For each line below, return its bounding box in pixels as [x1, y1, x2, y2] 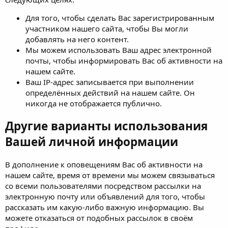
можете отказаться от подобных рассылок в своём [5, 213, 193, 223]
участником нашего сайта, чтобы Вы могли [25, 23, 188, 34]
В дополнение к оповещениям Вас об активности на [5, 159, 203, 170]
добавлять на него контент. [25, 34, 129, 44]
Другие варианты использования [5, 118, 208, 134]
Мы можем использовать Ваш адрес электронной [25, 44, 212, 55]
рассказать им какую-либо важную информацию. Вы [5, 202, 204, 213]
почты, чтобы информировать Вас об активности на [25, 55, 222, 66]
